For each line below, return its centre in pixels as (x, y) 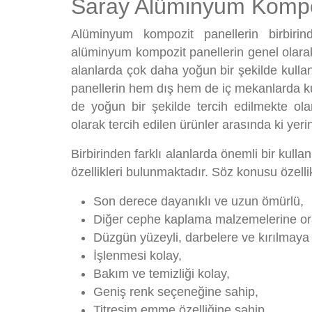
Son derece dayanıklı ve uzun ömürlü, (198, 201)
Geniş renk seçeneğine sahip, (176, 292)
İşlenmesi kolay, (138, 256)
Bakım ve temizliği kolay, (162, 274)
